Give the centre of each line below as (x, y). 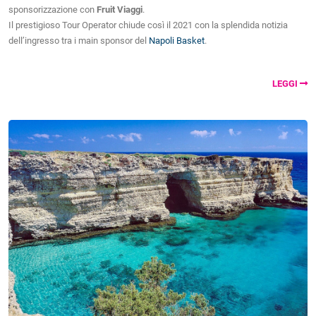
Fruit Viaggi (120, 10)
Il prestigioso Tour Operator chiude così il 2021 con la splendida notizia (148, 25)
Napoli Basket (177, 41)
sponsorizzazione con (53, 10)
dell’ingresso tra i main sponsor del (79, 41)
